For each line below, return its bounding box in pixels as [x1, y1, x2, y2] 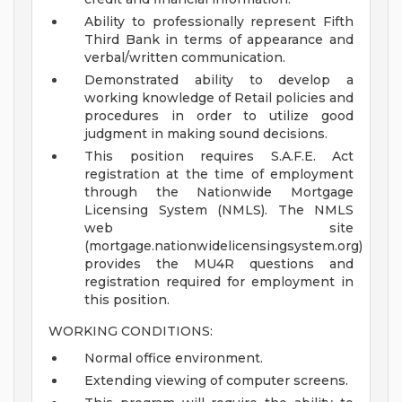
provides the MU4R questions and [84, 256, 354, 273]
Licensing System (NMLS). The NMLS [84, 202, 354, 219]
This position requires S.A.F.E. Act [84, 148, 354, 165]
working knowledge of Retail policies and [84, 90, 354, 107]
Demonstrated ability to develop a [84, 72, 354, 89]
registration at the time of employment [84, 166, 354, 183]
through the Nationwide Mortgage [84, 184, 354, 201]
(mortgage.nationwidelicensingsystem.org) [84, 238, 363, 255]
